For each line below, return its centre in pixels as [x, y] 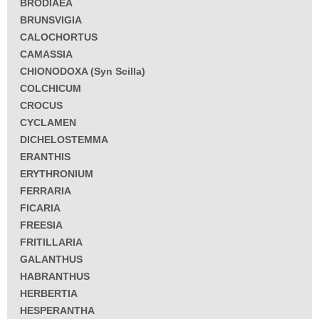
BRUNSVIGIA [51, 20]
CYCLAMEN [48, 123]
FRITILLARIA [51, 242]
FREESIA [41, 225]
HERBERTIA [49, 294]
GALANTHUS [51, 260]
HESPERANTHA [57, 311]
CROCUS [41, 106]
